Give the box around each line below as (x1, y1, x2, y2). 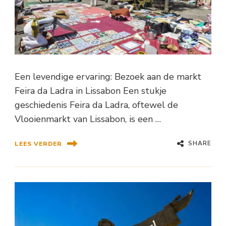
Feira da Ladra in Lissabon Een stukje (15, 85, 166, 97)
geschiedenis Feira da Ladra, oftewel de (15, 99, 178, 111)
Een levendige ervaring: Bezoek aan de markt (15, 71, 201, 83)
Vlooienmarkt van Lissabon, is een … (15, 113, 161, 126)
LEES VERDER (15, 139, 62, 148)
